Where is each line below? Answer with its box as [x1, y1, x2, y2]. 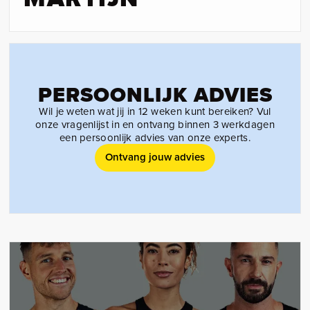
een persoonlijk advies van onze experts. [59, 130, 250, 145]
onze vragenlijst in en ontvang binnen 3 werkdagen [35, 117, 275, 131]
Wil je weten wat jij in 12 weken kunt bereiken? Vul [39, 104, 271, 118]
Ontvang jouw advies [105, 149, 205, 164]
